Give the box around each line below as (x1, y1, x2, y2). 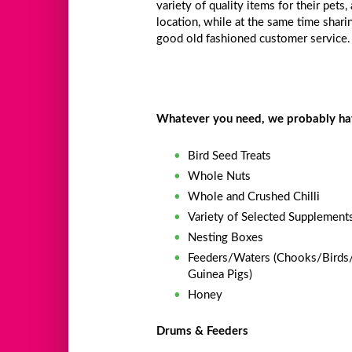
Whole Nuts (188, 170, 251, 182)
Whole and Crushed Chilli (188, 190, 321, 203)
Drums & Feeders (156, 325, 249, 337)
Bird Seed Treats (188, 149, 272, 162)
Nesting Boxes (188, 231, 264, 244)
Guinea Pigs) (188, 268, 253, 280)
